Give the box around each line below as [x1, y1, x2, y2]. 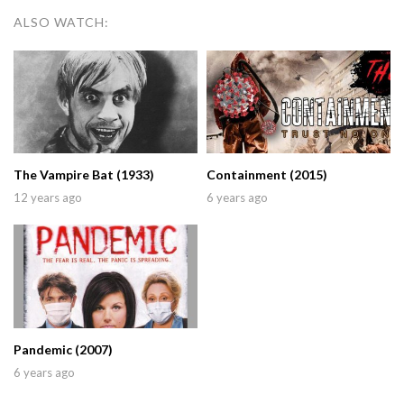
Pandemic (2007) [14, 342, 113, 357]
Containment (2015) [207, 167, 327, 183]
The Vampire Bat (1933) [14, 167, 154, 183]
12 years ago [14, 190, 82, 206]
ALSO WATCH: [14, 14, 109, 30]
